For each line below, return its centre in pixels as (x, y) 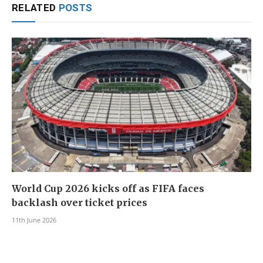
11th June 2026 (34, 220)
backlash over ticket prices (80, 203)
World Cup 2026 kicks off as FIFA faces (108, 189)
